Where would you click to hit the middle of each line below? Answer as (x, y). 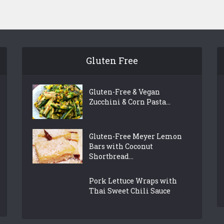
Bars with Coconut (121, 146)
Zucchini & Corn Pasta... (129, 102)
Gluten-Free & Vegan (124, 92)
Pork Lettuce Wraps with (133, 180)
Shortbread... (111, 156)
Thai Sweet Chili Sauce (129, 190)
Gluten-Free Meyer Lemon (135, 136)
